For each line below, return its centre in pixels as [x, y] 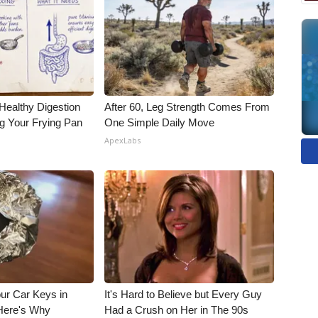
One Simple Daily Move [160, 122]
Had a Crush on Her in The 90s [177, 310]
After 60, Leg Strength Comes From [187, 107]
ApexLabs [123, 140]
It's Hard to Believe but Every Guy [183, 294]
